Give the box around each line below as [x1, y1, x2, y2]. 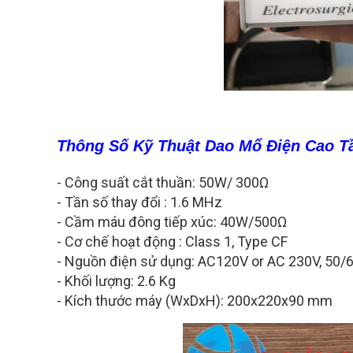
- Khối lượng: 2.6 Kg [57, 273, 176, 290]
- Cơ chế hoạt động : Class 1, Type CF [57, 233, 288, 251]
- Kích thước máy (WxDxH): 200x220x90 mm [57, 292, 333, 310]
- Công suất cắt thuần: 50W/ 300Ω [57, 174, 269, 191]
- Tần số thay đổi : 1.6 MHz [57, 194, 222, 211]
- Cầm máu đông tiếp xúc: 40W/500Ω [57, 214, 287, 231]
